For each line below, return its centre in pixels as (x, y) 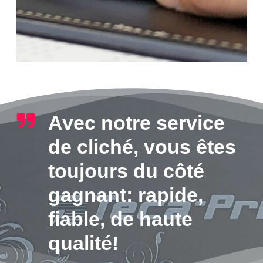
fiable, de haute (120, 219)
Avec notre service (136, 123)
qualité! (83, 243)
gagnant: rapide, (125, 195)
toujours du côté (126, 171)
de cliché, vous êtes (142, 147)
